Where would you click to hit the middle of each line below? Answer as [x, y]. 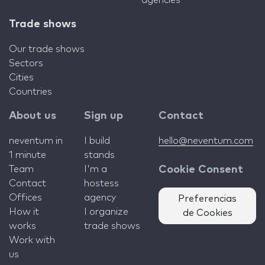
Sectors [26, 63]
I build [97, 141]
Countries [30, 92]
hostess [101, 183]
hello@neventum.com [206, 141]
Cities [21, 77]
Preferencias [207, 199]
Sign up [103, 116]
